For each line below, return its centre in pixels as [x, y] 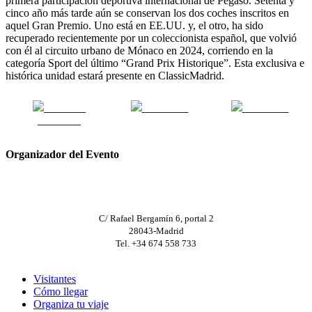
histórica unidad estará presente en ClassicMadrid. [115, 75]
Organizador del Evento [62, 155]
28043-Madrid [156, 231]
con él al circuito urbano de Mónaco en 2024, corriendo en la [139, 50]
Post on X [166, 107]
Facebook [59, 120]
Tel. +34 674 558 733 [156, 244]
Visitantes [55, 279]
